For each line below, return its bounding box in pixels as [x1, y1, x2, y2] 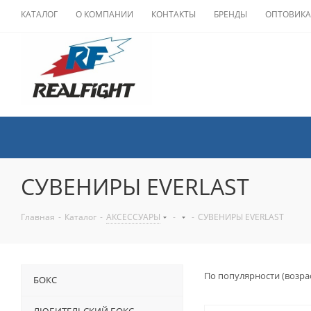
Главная [21, 211, 55, 223]
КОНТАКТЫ [151, 8, 196, 20]
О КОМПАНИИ [76, 8, 133, 20]
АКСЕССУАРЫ [106, 211, 160, 223]
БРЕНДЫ [214, 8, 247, 20]
